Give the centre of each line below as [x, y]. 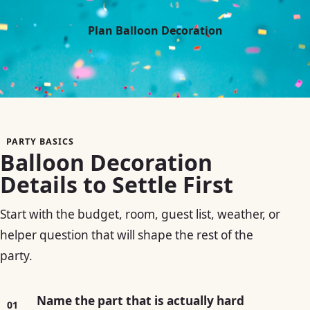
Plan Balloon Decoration [155, 30]
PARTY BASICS [40, 141]
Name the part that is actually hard [140, 300]
